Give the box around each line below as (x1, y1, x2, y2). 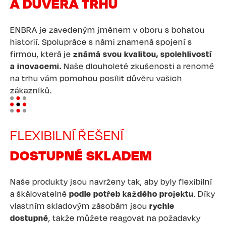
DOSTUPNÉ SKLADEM (10, 146, 152, 163)
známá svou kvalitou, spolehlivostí (73, 48, 212, 59)
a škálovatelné (10, 188, 69, 199)
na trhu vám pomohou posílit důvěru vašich (10, 73, 182, 83)
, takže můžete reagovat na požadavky (48, 212, 201, 223)
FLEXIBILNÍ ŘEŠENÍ (10, 127, 124, 143)
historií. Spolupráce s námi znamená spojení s (10, 36, 192, 47)
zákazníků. (10, 85, 52, 95)
